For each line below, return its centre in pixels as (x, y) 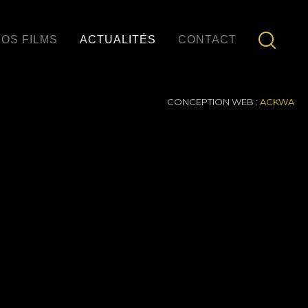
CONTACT (207, 40)
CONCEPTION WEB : (213, 102)
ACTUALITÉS (118, 40)
